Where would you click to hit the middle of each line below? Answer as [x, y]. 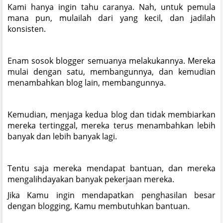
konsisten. [27, 29]
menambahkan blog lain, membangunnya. [87, 82]
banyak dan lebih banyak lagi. [62, 136]
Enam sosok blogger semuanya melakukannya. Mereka [111, 60]
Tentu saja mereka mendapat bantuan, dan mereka [111, 168]
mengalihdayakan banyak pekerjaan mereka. [91, 179]
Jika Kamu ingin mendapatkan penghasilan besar [111, 195]
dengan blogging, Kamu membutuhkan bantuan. [99, 206]
